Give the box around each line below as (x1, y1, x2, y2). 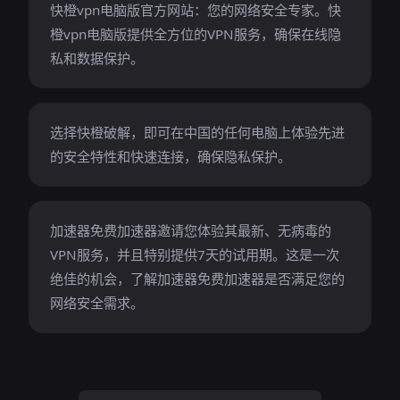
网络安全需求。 (50, 294, 144, 312)
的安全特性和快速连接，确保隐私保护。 (50, 147, 291, 165)
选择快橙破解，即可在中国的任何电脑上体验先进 (50, 123, 345, 141)
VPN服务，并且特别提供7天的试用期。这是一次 (50, 246, 339, 263)
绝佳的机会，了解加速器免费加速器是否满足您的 (50, 270, 345, 287)
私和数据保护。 (50, 49, 144, 67)
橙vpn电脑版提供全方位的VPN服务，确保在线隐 (50, 25, 341, 43)
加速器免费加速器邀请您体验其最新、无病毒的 (50, 221, 331, 239)
